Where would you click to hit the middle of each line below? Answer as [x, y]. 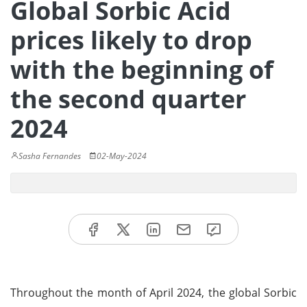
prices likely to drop [131, 40]
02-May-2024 [122, 156]
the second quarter [128, 99]
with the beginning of [142, 70]
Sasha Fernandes [50, 156]
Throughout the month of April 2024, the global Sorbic [153, 292]
